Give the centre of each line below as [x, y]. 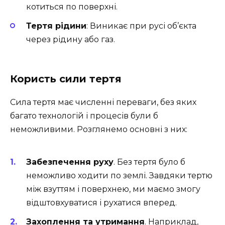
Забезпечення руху [70, 162]
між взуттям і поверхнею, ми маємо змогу [113, 189]
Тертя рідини [56, 26]
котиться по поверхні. [72, 7]
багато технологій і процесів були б [84, 116]
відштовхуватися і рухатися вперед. [101, 202]
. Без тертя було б [149, 162]
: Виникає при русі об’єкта [141, 26]
